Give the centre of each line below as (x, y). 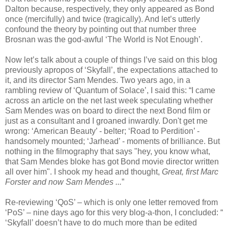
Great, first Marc (190, 172)
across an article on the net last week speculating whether (109, 100)
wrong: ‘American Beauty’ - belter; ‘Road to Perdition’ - (102, 131)
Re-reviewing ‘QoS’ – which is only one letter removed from (111, 202)
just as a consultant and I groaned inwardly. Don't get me (106, 121)
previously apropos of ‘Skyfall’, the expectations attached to (111, 70)
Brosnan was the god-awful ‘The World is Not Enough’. (104, 39)
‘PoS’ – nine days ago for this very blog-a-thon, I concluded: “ (114, 212)
